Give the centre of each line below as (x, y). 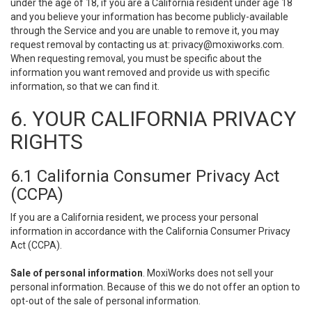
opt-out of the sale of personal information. (106, 301)
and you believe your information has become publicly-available (149, 17)
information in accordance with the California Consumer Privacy (150, 231)
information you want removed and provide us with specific (140, 72)
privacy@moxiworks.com (227, 45)
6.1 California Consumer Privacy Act (145, 176)
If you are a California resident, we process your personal (134, 217)
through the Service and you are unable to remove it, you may (145, 31)
